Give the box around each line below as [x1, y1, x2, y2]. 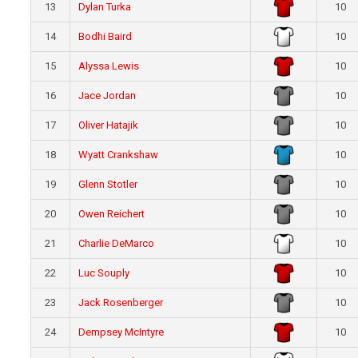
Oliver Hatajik [78, 119, 139, 132]
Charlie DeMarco [78, 237, 155, 250]
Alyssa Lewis [78, 60, 140, 73]
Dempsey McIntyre [78, 326, 165, 339]
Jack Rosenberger [78, 296, 164, 309]
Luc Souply [78, 267, 130, 280]
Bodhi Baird [78, 30, 133, 43]
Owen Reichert [78, 208, 145, 221]
